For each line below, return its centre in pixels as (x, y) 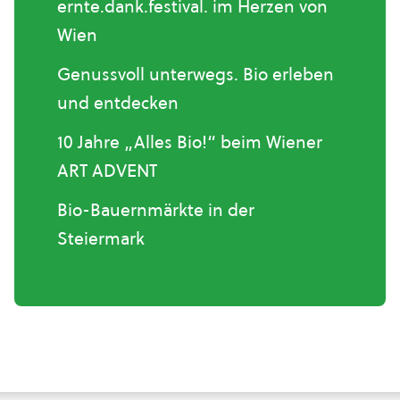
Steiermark (101, 239)
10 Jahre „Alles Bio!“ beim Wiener (190, 142)
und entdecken (118, 103)
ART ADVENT (107, 171)
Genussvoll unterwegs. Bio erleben (196, 75)
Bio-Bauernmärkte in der (156, 210)
